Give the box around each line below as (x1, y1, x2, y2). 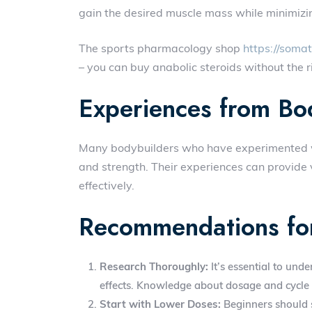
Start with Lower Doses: (100, 297, 221, 311)
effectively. (79, 178, 135, 192)
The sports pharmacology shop (79, 41, 244, 55)
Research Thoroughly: (100, 260, 209, 273)
